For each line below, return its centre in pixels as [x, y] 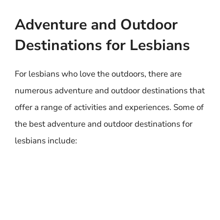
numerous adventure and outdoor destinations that [110, 90]
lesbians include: [46, 140]
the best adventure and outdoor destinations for [104, 124]
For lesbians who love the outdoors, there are [98, 74]
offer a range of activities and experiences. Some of [109, 107]
